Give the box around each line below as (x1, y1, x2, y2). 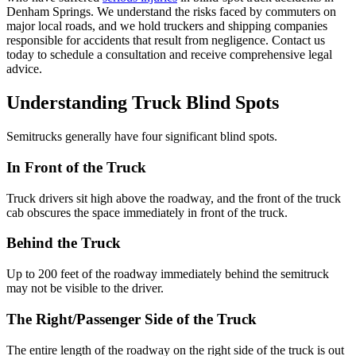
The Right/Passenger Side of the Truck (6, 310, 257, 327)
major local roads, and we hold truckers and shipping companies (6, 19, 327, 33)
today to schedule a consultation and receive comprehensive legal (6, 48, 332, 62)
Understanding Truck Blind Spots (6, 92, 279, 114)
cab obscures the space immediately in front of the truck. (6, 205, 288, 219)
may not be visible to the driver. (6, 281, 164, 296)
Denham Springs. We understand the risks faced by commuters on (6, 5, 336, 19)
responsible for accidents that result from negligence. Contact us (6, 33, 325, 48)
